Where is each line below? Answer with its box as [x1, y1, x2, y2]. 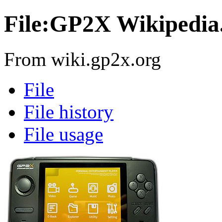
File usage [24, 123, 103, 145]
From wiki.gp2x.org [4, 48, 161, 70]
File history [24, 101, 113, 122]
